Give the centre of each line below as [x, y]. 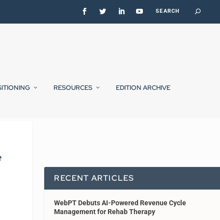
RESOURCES [73, 88]
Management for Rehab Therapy [105, 211]
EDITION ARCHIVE [143, 88]
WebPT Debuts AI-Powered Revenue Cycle [120, 203]
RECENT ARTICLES [94, 178]
